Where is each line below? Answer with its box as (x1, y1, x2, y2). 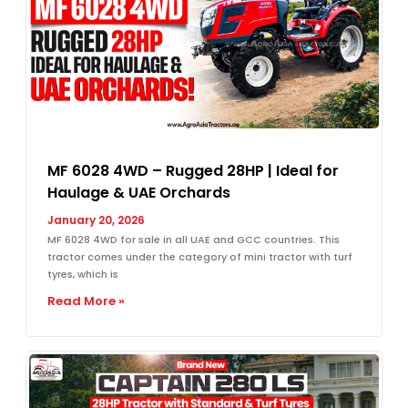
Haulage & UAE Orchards (47, 181, 230, 203)
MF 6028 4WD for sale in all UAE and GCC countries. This (47, 231, 340, 247)
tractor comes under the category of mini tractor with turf (47, 249, 352, 264)
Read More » (47, 291, 125, 310)
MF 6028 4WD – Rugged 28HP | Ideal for (47, 159, 339, 181)
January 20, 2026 (47, 211, 145, 228)
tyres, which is (47, 266, 118, 281)
